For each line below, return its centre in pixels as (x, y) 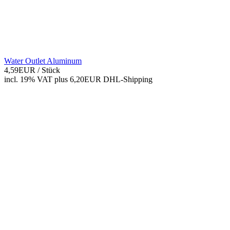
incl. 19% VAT (28, 79)
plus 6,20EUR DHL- (89, 79)
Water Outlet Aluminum (43, 61)
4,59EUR (21, 70)
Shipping (138, 79)
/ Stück (49, 70)
